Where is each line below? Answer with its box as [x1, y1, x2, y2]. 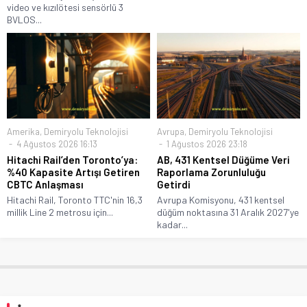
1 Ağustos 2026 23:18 [164, 138, 247, 149]
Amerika [7, 125, 40, 137]
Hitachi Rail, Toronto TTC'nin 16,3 [7, 193, 143, 206]
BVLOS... [7, 13, 42, 25]
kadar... [157, 218, 188, 230]
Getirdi [157, 177, 191, 191]
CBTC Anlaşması [7, 177, 84, 191]
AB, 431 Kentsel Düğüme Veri [157, 153, 290, 166]
